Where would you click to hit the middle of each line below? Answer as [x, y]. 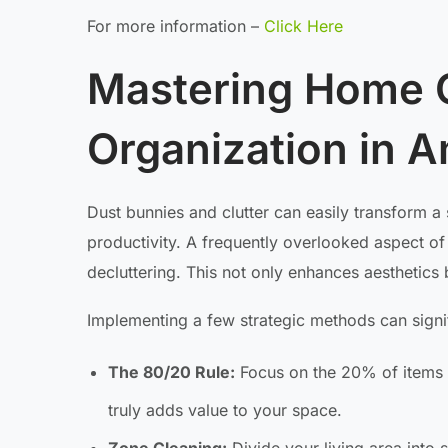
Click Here [303, 26]
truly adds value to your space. [224, 410]
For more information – [175, 26]
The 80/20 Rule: [171, 372]
